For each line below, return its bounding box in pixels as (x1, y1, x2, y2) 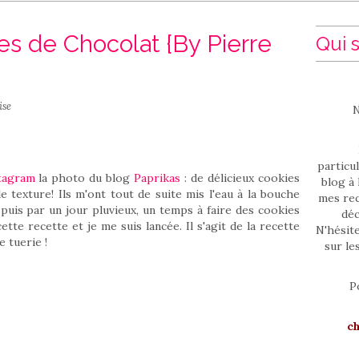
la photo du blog (34, 171, 135, 185)
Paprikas (134, 171, 181, 185)
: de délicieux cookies (180, 171, 301, 185)
